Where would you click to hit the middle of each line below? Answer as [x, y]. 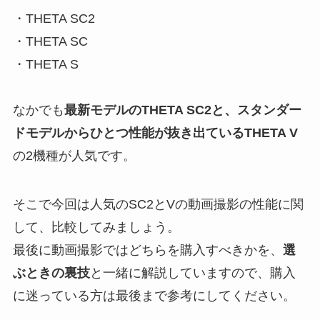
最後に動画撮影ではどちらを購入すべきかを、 [147, 250]
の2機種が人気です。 [74, 155]
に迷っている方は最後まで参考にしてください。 [154, 295]
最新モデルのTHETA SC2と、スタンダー [182, 110]
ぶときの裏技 [51, 272]
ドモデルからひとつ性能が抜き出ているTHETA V [155, 132]
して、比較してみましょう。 [96, 227]
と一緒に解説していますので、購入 [192, 272]
